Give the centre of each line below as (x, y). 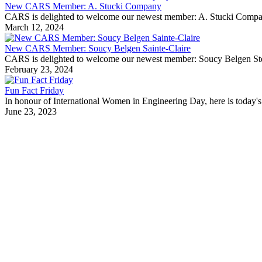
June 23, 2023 (31, 112)
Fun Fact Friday (34, 91)
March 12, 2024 (34, 27)
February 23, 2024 (39, 70)
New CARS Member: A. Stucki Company (83, 6)
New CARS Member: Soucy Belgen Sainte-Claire (98, 49)
